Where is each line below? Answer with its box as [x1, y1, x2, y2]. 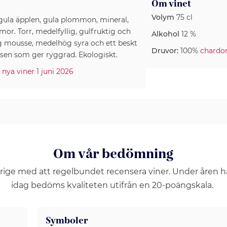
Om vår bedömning [53, 145, 174, 164]
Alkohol [152, 29, 179, 39]
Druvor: [152, 46, 178, 55]
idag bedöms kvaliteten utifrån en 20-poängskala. [11, 180, 216, 190]
